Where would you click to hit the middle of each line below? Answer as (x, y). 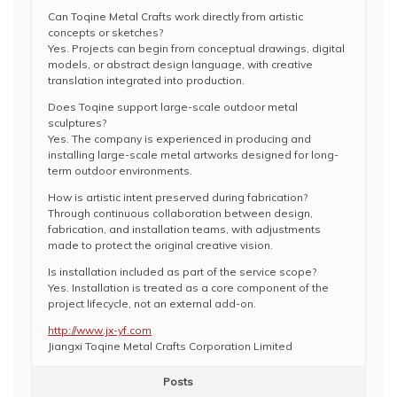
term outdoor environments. (120, 171)
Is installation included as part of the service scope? (182, 272)
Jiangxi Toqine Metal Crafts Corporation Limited (170, 346)
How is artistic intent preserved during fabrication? (178, 197)
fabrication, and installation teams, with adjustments (184, 229)
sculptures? (77, 123)
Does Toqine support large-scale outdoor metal (173, 107)
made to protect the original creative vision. (160, 245)
